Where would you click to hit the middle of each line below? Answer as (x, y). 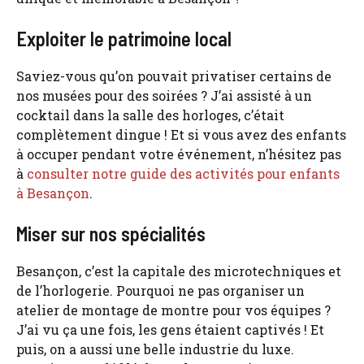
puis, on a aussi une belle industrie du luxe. (155, 349)
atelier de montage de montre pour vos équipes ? (173, 310)
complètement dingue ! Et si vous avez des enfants (181, 134)
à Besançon (53, 193)
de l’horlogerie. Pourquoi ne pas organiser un (160, 290)
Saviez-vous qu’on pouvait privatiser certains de (174, 76)
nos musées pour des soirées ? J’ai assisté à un (164, 95)
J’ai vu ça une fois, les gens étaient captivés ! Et (170, 329)
